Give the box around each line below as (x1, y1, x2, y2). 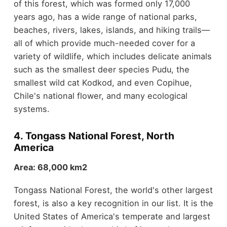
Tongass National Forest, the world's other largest (13, 184, 213, 195)
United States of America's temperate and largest (13, 211, 210, 221)
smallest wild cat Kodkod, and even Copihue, (13, 77, 192, 88)
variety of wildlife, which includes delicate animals (13, 51, 212, 61)
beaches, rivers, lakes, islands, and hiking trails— (13, 24, 210, 35)
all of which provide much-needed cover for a (13, 37, 195, 48)
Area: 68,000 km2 (13, 162, 87, 172)
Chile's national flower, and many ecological (13, 90, 187, 101)
